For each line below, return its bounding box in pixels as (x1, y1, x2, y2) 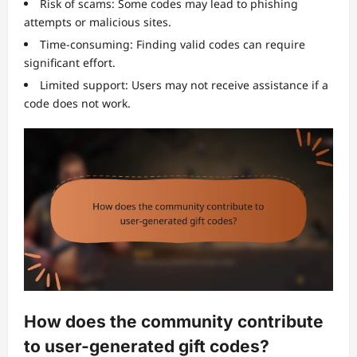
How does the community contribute (24, 312, 324, 332)
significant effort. (24, 55, 116, 71)
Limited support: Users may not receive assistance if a (40, 77, 328, 93)
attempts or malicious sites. (24, 14, 171, 30)
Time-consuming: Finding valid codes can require (40, 37, 305, 53)
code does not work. (24, 96, 131, 112)
